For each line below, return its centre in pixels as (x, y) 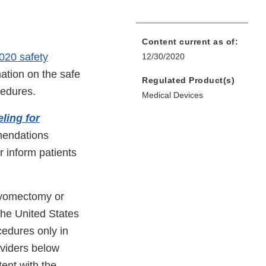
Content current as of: (190, 42)
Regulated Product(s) (188, 80)
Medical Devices (172, 95)
